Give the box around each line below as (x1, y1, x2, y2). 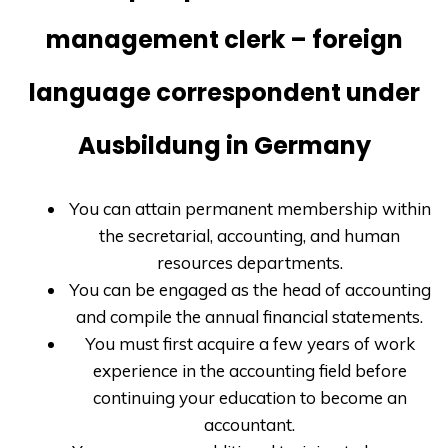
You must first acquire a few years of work (84, 332, 415, 354)
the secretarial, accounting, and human (99, 224, 400, 246)
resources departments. (156, 251, 343, 273)
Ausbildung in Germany (77, 129, 371, 163)
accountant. (204, 413, 295, 435)
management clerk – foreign (45, 23, 403, 57)
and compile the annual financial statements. (76, 305, 423, 327)
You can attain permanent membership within (68, 197, 431, 219)
